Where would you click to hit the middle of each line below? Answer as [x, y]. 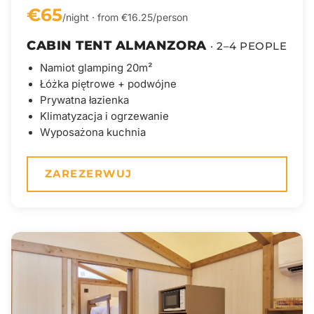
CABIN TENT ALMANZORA [119, 45]
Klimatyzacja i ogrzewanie [105, 116]
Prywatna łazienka [85, 100]
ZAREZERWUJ [89, 173]
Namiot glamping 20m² [97, 68]
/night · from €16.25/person [125, 18]
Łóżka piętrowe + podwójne [109, 84]
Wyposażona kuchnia [93, 132]
